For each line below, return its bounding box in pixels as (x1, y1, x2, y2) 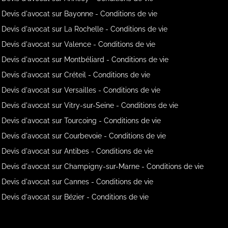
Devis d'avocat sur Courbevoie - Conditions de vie (2, 131, 166, 140)
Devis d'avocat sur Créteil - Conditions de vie (2, 70, 151, 79)
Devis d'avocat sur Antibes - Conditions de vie (2, 147, 154, 155)
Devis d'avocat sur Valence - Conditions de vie (2, 40, 156, 48)
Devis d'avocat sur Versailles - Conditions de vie (2, 85, 161, 94)
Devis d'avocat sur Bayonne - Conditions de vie (2, 9, 158, 18)
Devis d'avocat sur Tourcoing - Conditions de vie (2, 116, 161, 125)
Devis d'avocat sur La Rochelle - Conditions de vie (2, 24, 168, 33)
